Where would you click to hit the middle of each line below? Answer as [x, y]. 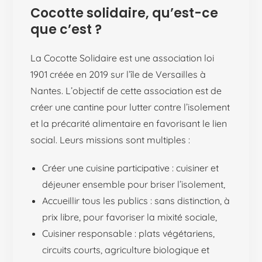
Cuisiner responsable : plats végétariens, [129, 233]
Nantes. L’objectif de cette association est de [126, 90]
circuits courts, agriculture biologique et [126, 249]
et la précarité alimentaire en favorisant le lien [129, 123]
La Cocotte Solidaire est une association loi [123, 58]
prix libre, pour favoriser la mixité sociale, [130, 217]
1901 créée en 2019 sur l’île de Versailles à [118, 74]
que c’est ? [66, 29]
